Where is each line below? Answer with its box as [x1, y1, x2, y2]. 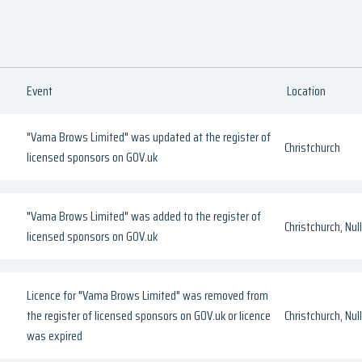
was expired [27, 326, 83, 347]
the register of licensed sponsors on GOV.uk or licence [27, 305, 271, 326]
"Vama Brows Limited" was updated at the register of [27, 127, 271, 148]
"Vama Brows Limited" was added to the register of [27, 206, 262, 227]
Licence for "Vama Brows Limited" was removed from [27, 285, 269, 306]
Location [287, 81, 326, 102]
